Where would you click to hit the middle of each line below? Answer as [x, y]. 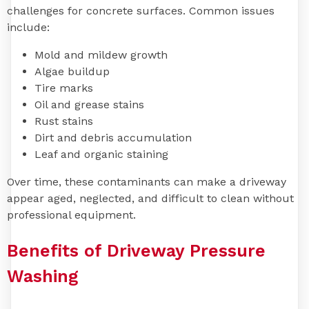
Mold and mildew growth [101, 55]
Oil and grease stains [89, 105]
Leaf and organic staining [101, 154]
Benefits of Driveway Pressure [136, 251]
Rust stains [64, 121]
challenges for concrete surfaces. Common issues [141, 11]
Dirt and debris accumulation [113, 138]
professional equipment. [71, 215]
